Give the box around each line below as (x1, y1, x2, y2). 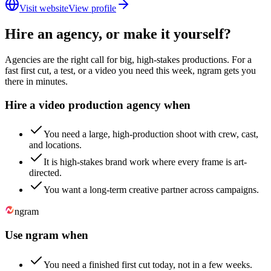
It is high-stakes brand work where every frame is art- (44, 157, 247, 168)
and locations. (29, 140, 82, 151)
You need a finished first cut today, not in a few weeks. (44, 259, 252, 270)
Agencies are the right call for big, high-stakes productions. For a (5, 54, 252, 65)
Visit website (19, 3, 68, 13)
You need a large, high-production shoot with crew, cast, (44, 129, 258, 140)
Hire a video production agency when (5, 98, 191, 111)
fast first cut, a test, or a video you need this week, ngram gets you (5, 65, 256, 76)
